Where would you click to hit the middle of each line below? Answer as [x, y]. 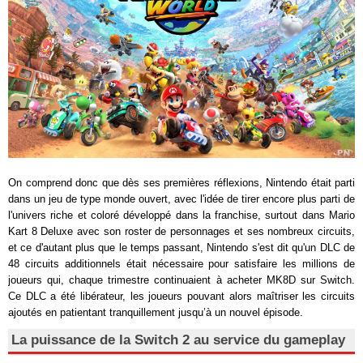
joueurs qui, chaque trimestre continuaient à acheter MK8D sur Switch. [181, 280]
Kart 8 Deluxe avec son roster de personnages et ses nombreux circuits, [181, 231]
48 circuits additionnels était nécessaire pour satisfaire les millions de [181, 263]
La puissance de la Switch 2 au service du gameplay [178, 340]
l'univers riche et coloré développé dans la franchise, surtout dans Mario [181, 215]
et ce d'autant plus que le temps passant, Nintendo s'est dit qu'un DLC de [181, 247]
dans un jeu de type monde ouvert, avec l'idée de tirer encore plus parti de [181, 199]
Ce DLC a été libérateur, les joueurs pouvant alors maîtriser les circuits [181, 296]
